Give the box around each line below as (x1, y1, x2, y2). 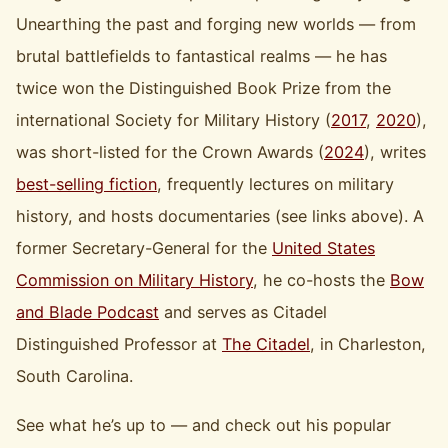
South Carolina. (16, 366, 134, 387)
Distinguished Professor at (16, 334, 223, 355)
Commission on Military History (16, 270, 254, 291)
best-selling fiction (16, 174, 158, 195)
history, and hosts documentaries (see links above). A (16, 206, 425, 227)
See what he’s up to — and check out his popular (16, 414, 392, 435)
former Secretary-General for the (16, 238, 273, 259)
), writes (364, 142, 427, 163)
